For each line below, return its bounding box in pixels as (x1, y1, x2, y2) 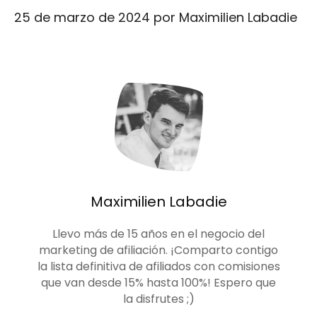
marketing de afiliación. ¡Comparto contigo (39, 242, 278, 258)
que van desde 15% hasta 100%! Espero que (41, 275, 276, 291)
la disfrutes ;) (122, 291, 195, 307)
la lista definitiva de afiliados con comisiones (37, 258, 280, 275)
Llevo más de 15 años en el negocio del (52, 226, 265, 242)
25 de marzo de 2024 (14, 8, 150, 26)
